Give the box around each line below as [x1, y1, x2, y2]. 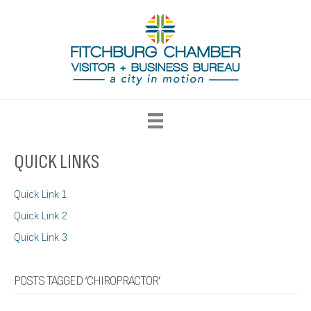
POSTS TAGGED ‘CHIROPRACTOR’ [14, 274, 160, 289]
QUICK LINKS [14, 151, 99, 174]
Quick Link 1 [14, 188, 67, 202]
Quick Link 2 [14, 210, 67, 224]
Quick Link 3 [14, 231, 67, 245]
